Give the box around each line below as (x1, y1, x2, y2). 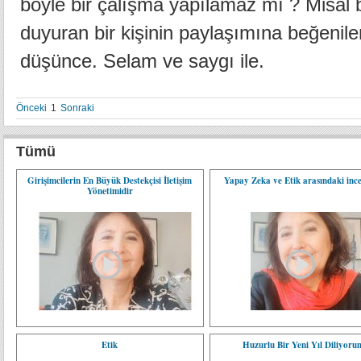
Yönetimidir (86, 185, 133, 197)
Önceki (16, 102, 47, 114)
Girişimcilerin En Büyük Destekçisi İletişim (27, 174, 193, 187)
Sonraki (60, 102, 94, 114)
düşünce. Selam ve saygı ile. (20, 50, 264, 72)
